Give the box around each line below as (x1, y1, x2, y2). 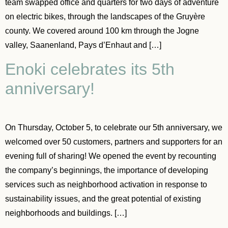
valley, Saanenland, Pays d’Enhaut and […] (5, 40, 161, 49)
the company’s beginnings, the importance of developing (5, 166, 208, 175)
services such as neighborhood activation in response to (5, 180, 207, 189)
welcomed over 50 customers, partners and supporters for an (5, 137, 222, 147)
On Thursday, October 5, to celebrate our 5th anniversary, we (5, 123, 222, 132)
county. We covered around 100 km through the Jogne (5, 26, 199, 35)
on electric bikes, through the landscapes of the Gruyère (5, 12, 205, 21)
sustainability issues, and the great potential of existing (5, 194, 201, 204)
